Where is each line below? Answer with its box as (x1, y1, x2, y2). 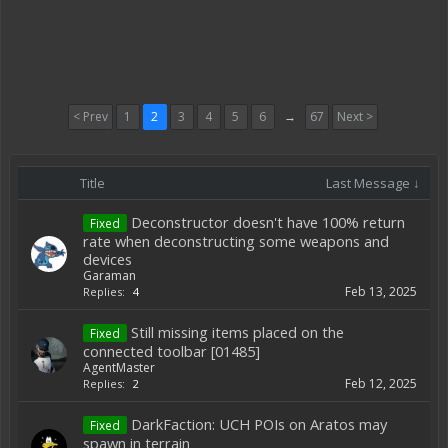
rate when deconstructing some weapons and (83, 231, 389, 251)
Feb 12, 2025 (345, 375, 417, 392)
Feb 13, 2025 (345, 283, 417, 300)
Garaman (83, 267, 136, 284)
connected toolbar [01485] (83, 341, 260, 361)
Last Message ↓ (326, 174, 420, 192)
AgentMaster (83, 359, 155, 376)
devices (83, 249, 132, 269)
